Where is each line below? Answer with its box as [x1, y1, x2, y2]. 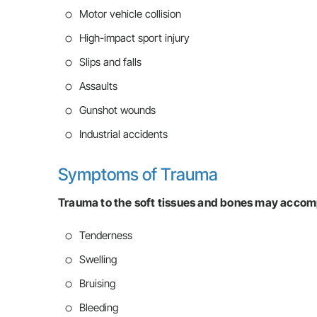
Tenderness [79, 229, 132, 242]
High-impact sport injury [79, 31, 190, 45]
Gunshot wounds [79, 103, 156, 117]
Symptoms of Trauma [58, 164, 218, 185]
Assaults [79, 79, 117, 93]
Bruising [79, 277, 115, 290]
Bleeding [79, 301, 118, 314]
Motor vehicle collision [79, 7, 181, 21]
